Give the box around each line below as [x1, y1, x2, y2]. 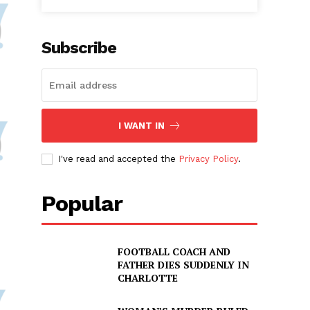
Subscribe [42, 38, 117, 58]
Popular [42, 190, 123, 217]
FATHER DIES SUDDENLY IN [117, 258, 249, 272]
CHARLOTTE [117, 271, 178, 285]
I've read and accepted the [58, 154, 179, 165]
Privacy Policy [179, 154, 239, 165]
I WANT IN [118, 120, 165, 131]
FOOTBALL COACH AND [117, 245, 230, 259]
